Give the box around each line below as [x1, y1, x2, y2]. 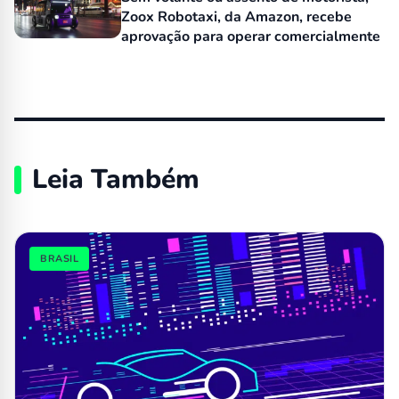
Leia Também [32, 161, 199, 199]
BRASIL [40, 252, 79, 266]
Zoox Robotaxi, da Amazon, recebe [121, 7, 352, 28]
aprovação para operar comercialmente [121, 27, 380, 47]
